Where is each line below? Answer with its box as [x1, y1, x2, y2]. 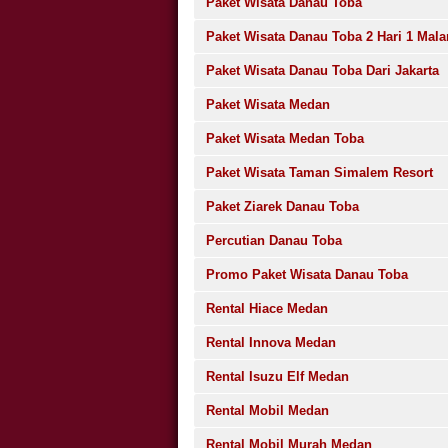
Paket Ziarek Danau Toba [205, 199, 359, 214]
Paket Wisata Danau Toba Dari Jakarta [205, 63, 439, 78]
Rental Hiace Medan [205, 301, 328, 316]
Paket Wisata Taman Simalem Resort [205, 165, 433, 180]
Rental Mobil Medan [205, 403, 329, 418]
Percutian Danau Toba [205, 233, 342, 248]
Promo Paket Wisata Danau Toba [205, 267, 408, 282]
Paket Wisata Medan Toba [205, 131, 364, 146]
